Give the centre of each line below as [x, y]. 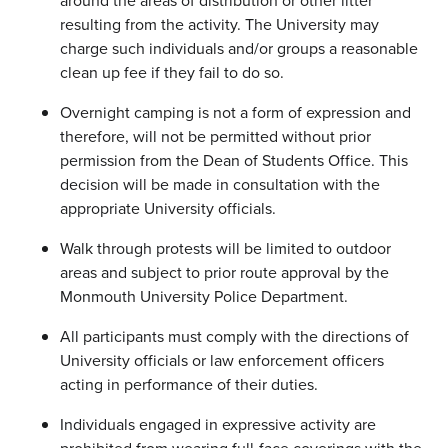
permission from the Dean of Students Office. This [234, 161]
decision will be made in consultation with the [220, 185]
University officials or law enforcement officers [222, 361]
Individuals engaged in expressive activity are [218, 425]
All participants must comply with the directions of [234, 337]
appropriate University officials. [168, 209]
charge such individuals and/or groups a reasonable [239, 49]
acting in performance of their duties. [189, 385]
